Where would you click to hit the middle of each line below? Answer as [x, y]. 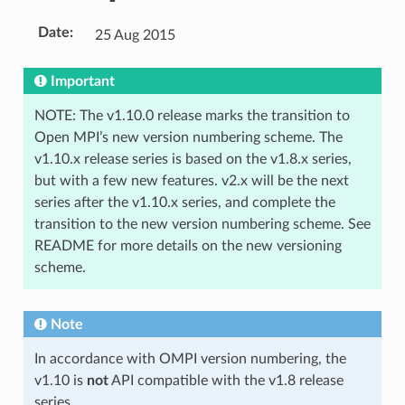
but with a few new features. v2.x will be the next [191, 180]
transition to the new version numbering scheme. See [202, 224]
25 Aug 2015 [135, 35]
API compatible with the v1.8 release [226, 380]
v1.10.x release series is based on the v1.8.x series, [193, 159]
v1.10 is [60, 380]
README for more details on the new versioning [188, 245]
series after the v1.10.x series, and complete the [184, 202]
